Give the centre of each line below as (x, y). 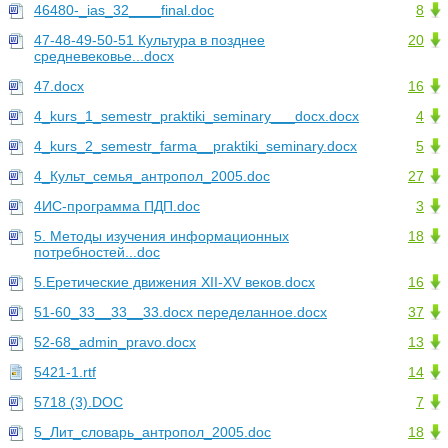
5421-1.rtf (65, 372)
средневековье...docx (104, 56)
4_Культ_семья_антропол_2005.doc (152, 176)
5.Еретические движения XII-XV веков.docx (174, 282)
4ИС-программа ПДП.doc (117, 206)
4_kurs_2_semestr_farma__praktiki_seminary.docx (195, 146)
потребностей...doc (97, 252)
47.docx (59, 86)
